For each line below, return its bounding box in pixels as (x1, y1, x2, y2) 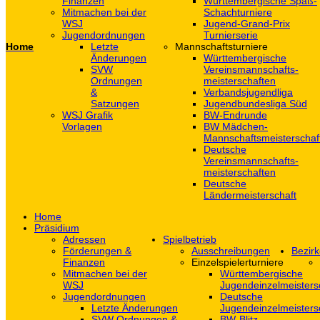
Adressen (63, 234, 106, 245)
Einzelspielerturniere (191, 256, 284, 268)
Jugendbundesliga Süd (204, 98, 307, 109)
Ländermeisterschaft (204, 189, 296, 201)
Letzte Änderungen (91, 302, 178, 314)
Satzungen (91, 98, 139, 109)
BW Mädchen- (204, 121, 268, 132)
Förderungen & (63, 245, 131, 256)
